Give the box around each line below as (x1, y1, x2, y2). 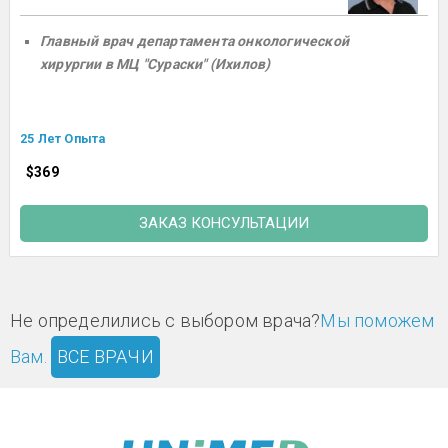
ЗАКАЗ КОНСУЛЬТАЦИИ (139, 214, 309, 233)
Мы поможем (320, 310, 435, 332)
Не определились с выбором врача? (10, 310, 321, 332)
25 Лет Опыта (20, 131, 106, 147)
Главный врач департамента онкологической (40, 33, 349, 50)
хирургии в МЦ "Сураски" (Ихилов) (40, 56, 271, 73)
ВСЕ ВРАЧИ (57, 346, 154, 368)
